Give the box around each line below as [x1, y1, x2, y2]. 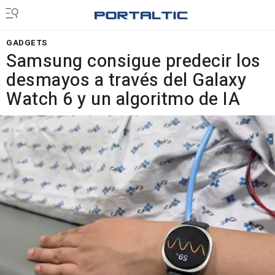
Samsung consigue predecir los [6, 48, 261, 74]
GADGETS [6, 37, 47, 48]
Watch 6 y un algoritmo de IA [6, 87, 240, 112]
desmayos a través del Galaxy [6, 68, 246, 93]
